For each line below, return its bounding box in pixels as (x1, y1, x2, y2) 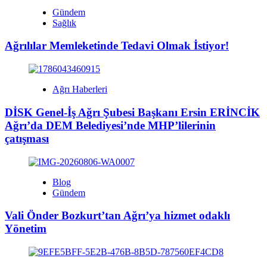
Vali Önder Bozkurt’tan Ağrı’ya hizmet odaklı (5, 209, 230, 222)
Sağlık (52, 17, 76, 28)
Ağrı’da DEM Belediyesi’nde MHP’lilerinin (5, 119, 216, 132)
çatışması (5, 132, 49, 145)
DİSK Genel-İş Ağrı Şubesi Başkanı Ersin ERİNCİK (5, 105, 260, 119)
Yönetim (5, 222, 46, 235)
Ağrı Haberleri (52, 84, 107, 95)
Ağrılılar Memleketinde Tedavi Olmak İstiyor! (5, 39, 229, 52)
